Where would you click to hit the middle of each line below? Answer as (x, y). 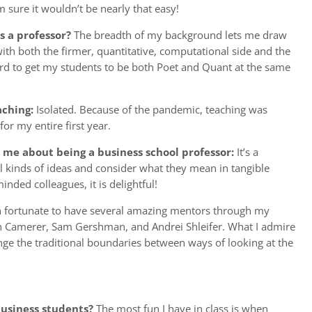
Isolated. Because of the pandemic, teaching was (150, 109)
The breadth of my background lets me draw (179, 35)
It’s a (246, 152)
